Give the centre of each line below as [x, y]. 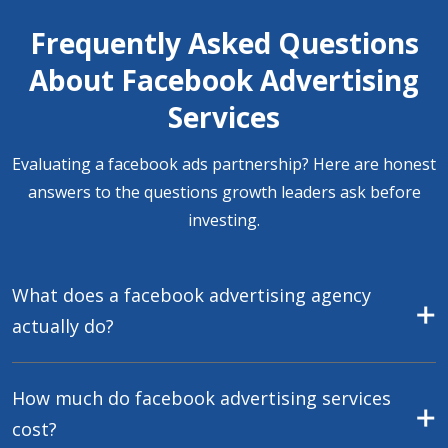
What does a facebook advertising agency [191, 295]
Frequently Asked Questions [224, 43]
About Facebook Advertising [224, 80]
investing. [224, 220]
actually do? [63, 326]
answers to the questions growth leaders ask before [224, 192]
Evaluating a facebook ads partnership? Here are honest [224, 164]
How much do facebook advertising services [201, 398]
